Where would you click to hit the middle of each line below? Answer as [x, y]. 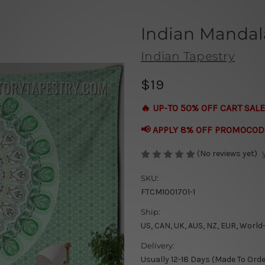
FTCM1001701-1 [168, 192]
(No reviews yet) [227, 153]
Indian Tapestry [188, 56]
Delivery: [158, 246]
